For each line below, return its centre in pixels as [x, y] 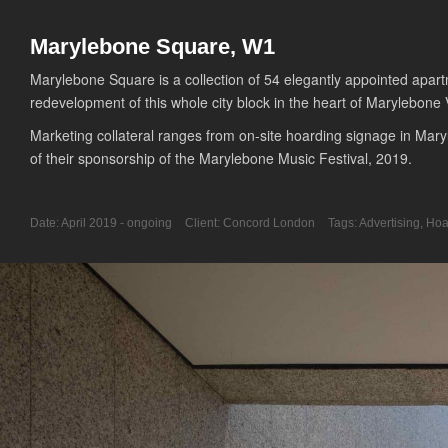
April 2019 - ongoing [116, 223]
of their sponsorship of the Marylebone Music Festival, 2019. [223, 158]
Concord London [270, 223]
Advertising [389, 223]
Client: [202, 223]
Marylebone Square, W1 [152, 46]
